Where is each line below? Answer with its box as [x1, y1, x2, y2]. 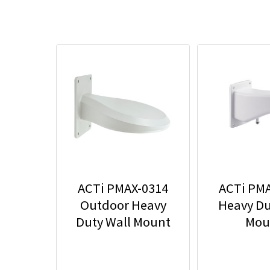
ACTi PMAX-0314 [78, 180, 168, 196]
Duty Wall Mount [75, 213, 171, 230]
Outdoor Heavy [80, 196, 166, 213]
